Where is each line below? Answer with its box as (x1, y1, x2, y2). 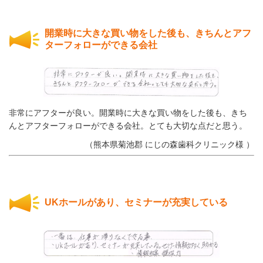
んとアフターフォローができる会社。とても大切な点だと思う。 (9, 120, 247, 130)
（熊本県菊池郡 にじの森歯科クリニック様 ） (85, 139, 254, 149)
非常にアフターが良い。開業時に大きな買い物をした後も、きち (9, 107, 247, 117)
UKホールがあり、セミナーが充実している (45, 197, 228, 207)
